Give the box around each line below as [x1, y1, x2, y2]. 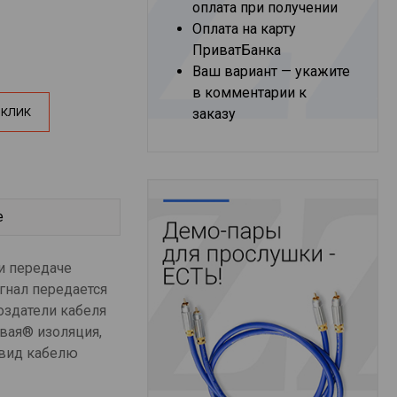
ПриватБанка [192, 42, 282, 58]
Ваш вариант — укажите [192, 63, 351, 80]
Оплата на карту [192, 20, 297, 37]
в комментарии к [192, 84, 307, 101]
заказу [192, 105, 237, 122]
